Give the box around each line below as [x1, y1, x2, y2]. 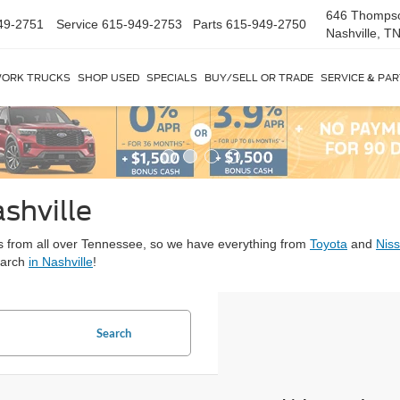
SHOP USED [78, 71, 139, 84]
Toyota [310, 237, 347, 251]
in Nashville [29, 254, 93, 269]
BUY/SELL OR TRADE [204, 71, 313, 84]
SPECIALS [146, 71, 197, 84]
